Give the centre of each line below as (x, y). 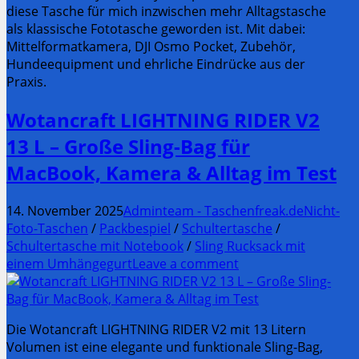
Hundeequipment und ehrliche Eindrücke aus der (156, 65)
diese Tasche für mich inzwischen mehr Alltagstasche (166, 12)
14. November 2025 (65, 211)
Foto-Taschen (47, 229)
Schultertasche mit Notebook (95, 246)
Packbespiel (135, 229)
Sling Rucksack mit (250, 246)
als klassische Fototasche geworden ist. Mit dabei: (156, 29)
